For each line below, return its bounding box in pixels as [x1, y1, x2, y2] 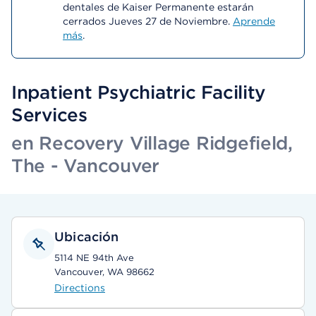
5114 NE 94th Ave [54, 253, 134, 263]
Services [11, 104, 87, 126]
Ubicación [54, 229, 119, 244]
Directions [54, 282, 105, 293]
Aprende [233, 16, 275, 27]
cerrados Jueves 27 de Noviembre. [63, 16, 233, 27]
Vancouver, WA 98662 [54, 267, 154, 277]
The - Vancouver [11, 154, 160, 176]
